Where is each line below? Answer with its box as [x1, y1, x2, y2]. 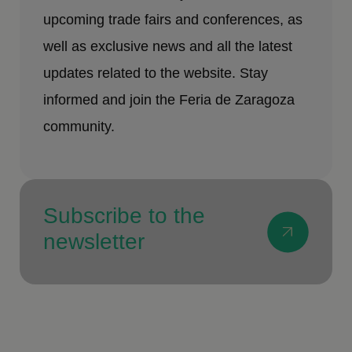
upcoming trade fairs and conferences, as [43, 12, 303, 28]
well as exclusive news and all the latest [43, 38, 293, 55]
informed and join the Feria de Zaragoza [43, 92, 295, 108]
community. [43, 119, 115, 135]
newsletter [43, 229, 145, 255]
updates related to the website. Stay [43, 65, 269, 82]
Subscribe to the [43, 203, 206, 229]
